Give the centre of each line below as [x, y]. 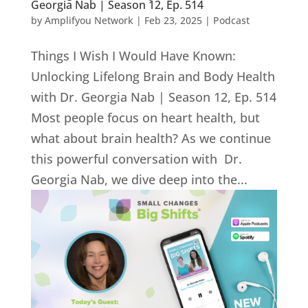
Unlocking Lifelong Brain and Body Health [153, 77]
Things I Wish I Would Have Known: [133, 56]
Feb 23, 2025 [173, 21]
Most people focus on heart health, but [145, 118]
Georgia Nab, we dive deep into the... [139, 180]
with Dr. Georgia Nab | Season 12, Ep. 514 [153, 97]
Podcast [231, 21]
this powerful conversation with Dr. [136, 159]
